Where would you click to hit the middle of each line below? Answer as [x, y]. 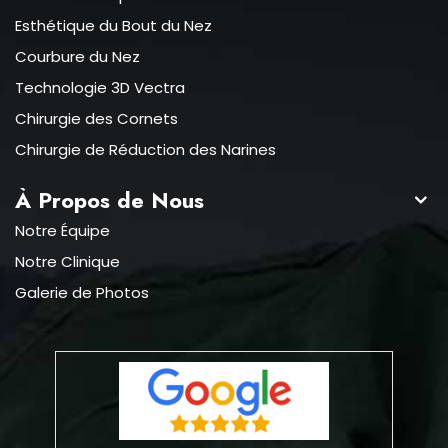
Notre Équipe [62, 231]
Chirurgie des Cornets [96, 119]
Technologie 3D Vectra [100, 88]
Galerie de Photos [82, 293]
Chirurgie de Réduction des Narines [145, 150]
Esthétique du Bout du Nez [113, 26]
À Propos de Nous [109, 200]
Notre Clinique [67, 262]
